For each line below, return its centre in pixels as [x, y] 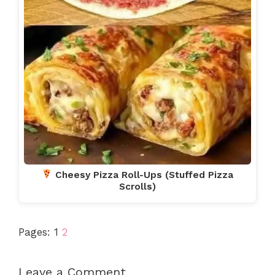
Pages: [36, 232]
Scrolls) [137, 186]
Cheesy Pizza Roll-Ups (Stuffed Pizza [143, 175]
